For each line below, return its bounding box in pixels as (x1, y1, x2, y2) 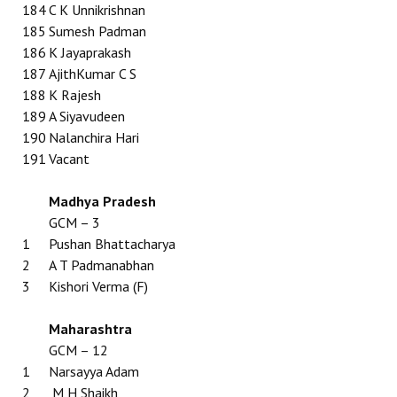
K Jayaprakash (49, 43, 131, 61)
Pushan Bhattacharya (49, 235, 175, 253)
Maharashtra (49, 320, 132, 338)
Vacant (49, 150, 90, 167)
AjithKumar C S (49, 65, 136, 82)
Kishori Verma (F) (49, 277, 148, 295)
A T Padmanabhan (49, 256, 154, 274)
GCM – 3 (49, 214, 100, 231)
